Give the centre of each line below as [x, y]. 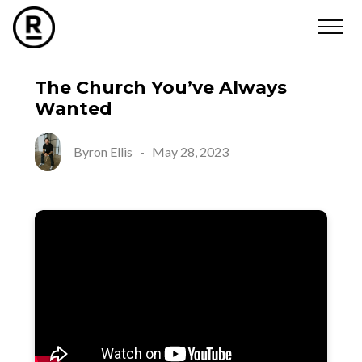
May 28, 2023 [190, 152]
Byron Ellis [103, 152]
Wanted [73, 109]
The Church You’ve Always [160, 88]
